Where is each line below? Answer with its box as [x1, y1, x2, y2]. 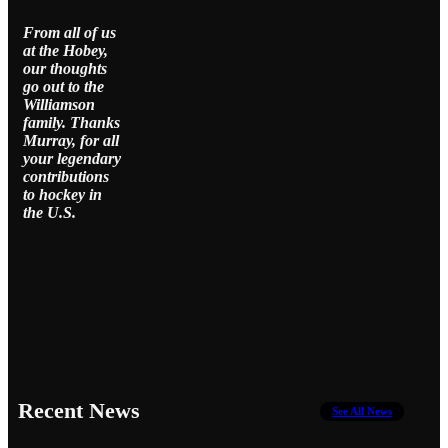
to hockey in [23, 185, 102, 203]
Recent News [18, 398, 140, 424]
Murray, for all [23, 131, 119, 149]
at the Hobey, [23, 41, 108, 59]
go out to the [23, 77, 104, 95]
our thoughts [23, 59, 107, 77]
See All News [332, 405, 393, 418]
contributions [23, 167, 109, 185]
